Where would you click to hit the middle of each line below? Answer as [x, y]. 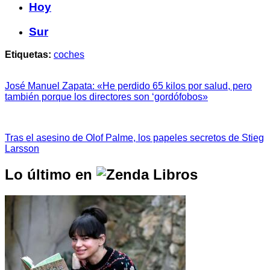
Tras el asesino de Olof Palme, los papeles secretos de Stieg [134, 138]
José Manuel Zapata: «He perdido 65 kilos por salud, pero [128, 86]
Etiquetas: [28, 55]
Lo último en [51, 175]
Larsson [22, 149]
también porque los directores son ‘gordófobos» [106, 97]
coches [69, 55]
